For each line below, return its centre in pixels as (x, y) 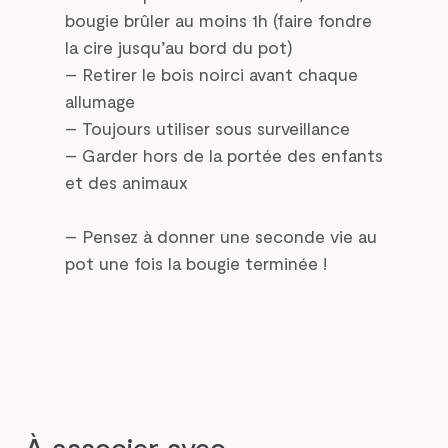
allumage (100, 101)
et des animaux (126, 182)
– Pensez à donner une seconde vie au (221, 235)
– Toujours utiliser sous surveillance (207, 128)
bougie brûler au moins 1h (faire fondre (218, 20)
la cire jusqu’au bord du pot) (179, 47)
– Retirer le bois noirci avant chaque (211, 74)
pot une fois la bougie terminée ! (196, 262)
